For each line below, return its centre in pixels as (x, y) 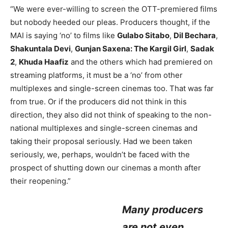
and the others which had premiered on (141, 62)
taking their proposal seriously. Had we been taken (101, 141)
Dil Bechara (195, 35)
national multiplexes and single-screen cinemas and (104, 128)
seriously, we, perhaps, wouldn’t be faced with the (100, 154)
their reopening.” (40, 181)
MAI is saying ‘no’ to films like (64, 35)
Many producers (163, 210)
